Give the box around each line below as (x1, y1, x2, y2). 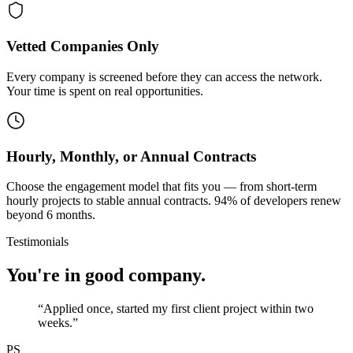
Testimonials (6, 235, 69, 249)
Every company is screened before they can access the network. (6, 69, 322, 84)
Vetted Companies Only (6, 38, 159, 55)
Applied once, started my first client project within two (43, 302, 314, 316)
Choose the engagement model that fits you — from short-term (6, 180, 317, 194)
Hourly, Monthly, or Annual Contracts (6, 147, 256, 165)
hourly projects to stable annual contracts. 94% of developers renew (6, 194, 341, 208)
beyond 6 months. (6, 208, 95, 222)
